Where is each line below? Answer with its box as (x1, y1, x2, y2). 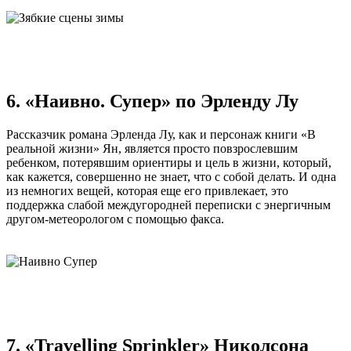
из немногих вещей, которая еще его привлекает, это (6, 184, 288, 198)
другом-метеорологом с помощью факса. (6, 212, 224, 226)
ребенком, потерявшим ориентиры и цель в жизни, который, (6, 156, 331, 170)
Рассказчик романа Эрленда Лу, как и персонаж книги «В (6, 128, 316, 142)
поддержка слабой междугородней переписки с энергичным (6, 198, 331, 212)
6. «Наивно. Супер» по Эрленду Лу (6, 91, 299, 112)
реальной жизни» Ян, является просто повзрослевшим (6, 142, 298, 156)
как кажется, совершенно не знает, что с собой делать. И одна (6, 170, 336, 184)
